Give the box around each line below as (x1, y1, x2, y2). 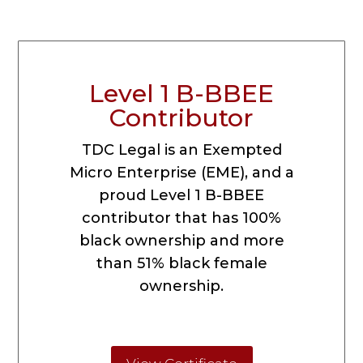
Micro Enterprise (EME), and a (69, 164, 294, 182)
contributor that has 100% (82, 209, 281, 228)
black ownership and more (79, 232, 284, 250)
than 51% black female (96, 254, 267, 273)
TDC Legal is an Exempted (81, 141, 282, 160)
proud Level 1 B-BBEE (99, 186, 264, 205)
